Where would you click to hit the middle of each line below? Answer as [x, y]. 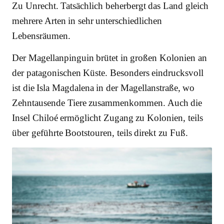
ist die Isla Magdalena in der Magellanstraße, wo [103, 88]
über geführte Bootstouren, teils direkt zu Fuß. [100, 133]
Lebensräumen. [41, 36]
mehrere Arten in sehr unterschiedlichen [87, 21]
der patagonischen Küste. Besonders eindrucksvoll [108, 73]
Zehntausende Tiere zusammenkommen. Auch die [107, 103]
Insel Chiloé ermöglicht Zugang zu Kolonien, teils [107, 118]
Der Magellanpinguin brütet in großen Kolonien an [109, 58]
